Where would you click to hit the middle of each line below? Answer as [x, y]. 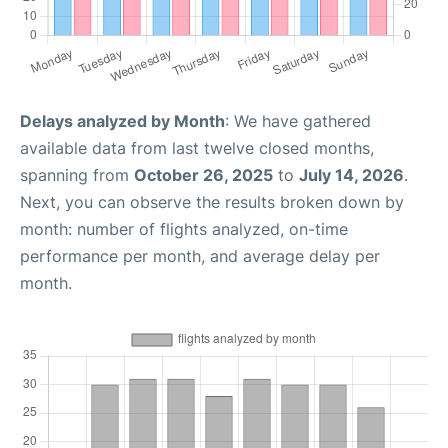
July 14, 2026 [351, 175]
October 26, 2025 [203, 175]
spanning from [77, 175]
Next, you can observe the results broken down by [212, 202]
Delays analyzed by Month [122, 121]
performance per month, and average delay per [200, 256]
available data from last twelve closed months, [197, 148]
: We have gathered [298, 121]
